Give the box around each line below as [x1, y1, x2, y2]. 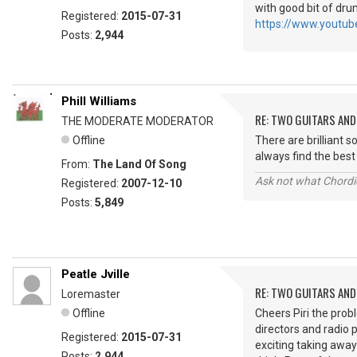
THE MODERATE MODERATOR [61, 115, 214, 127]
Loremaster [61, 288, 120, 300]
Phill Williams [61, 94, 136, 108]
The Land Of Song [92, 158, 186, 171]
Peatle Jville [61, 267, 130, 281]
